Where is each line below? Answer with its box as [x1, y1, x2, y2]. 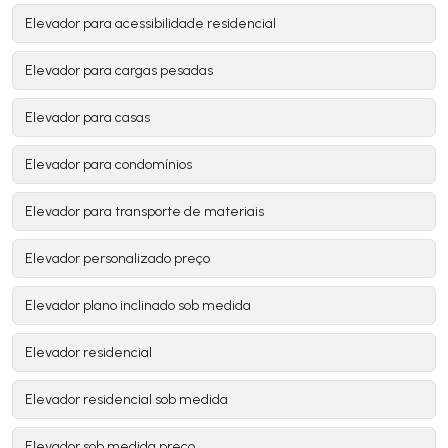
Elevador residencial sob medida [25, 391, 228, 409]
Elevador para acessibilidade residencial [25, 15, 276, 33]
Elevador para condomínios [25, 156, 192, 174]
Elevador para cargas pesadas [25, 62, 213, 80]
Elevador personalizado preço [25, 250, 210, 268]
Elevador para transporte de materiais [25, 203, 264, 221]
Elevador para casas [25, 109, 150, 127]
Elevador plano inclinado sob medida [25, 297, 251, 315]
